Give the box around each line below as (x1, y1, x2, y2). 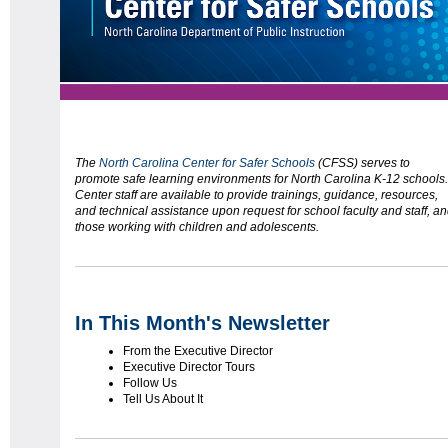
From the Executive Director (123, 344, 273, 358)
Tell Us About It (123, 392, 203, 406)
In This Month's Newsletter (75, 312, 330, 334)
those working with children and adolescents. (75, 220, 319, 234)
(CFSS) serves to (315, 156, 410, 170)
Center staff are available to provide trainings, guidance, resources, (75, 188, 438, 202)
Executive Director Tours (123, 360, 255, 374)
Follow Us (123, 376, 177, 390)
